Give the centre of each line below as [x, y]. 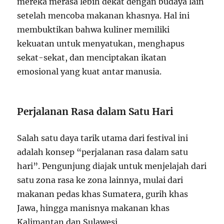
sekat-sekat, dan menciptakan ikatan [92, 57]
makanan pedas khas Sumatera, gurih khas [103, 194]
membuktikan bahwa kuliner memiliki [93, 29]
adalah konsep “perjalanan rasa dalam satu [103, 152]
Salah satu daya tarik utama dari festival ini [103, 138]
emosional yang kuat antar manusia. [89, 71]
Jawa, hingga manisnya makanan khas [93, 208]
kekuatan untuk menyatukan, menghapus [101, 43]
